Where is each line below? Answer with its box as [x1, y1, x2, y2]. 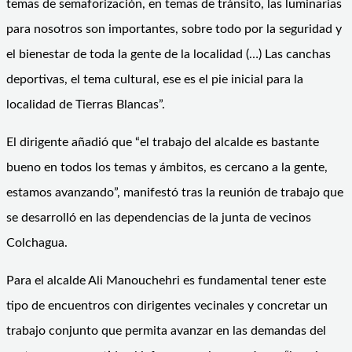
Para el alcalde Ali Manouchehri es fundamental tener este [6, 273, 326, 287]
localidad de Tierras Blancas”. [6, 97, 165, 111]
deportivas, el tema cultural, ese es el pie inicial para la [6, 72, 303, 86]
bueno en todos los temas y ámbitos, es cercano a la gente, [6, 160, 328, 174]
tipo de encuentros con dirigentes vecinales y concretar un [6, 299, 328, 312]
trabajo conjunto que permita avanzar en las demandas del [6, 324, 326, 337]
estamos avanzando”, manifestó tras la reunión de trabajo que [6, 185, 343, 199]
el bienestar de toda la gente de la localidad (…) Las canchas [6, 47, 331, 60]
